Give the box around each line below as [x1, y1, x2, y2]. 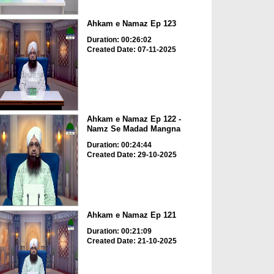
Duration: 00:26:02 [86, 35, 152, 44]
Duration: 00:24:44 [86, 141, 152, 150]
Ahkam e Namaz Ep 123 [86, 18, 176, 28]
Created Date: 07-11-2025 [86, 45, 176, 54]
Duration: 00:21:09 [86, 226, 152, 235]
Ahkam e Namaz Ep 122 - [86, 114, 181, 124]
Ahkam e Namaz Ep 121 [86, 210, 176, 220]
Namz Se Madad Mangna [86, 124, 180, 134]
